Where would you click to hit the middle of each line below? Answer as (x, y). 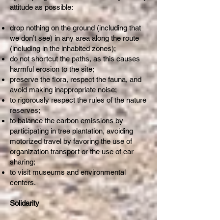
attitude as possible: (41, 7)
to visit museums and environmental (68, 172)
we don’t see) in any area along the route (74, 38)
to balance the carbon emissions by (67, 121)
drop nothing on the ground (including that (75, 28)
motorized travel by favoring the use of (71, 141)
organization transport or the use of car (72, 151)
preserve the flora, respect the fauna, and (76, 79)
